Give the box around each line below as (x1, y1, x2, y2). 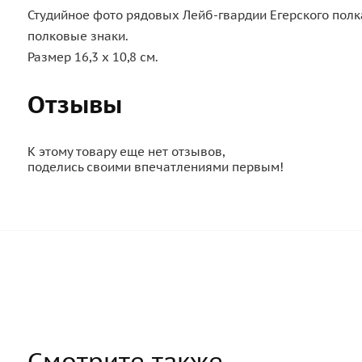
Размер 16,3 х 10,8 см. (27, 49, 158, 65)
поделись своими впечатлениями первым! (27, 158, 284, 175)
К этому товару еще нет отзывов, (27, 143, 225, 159)
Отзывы (27, 87, 122, 120)
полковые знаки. (27, 28, 128, 44)
